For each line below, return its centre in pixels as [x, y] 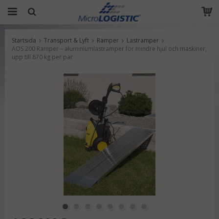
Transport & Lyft [66, 40]
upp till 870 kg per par [42, 57]
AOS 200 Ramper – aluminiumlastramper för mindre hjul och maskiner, [109, 49]
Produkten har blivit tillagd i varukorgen [109, 44]
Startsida [24, 40]
